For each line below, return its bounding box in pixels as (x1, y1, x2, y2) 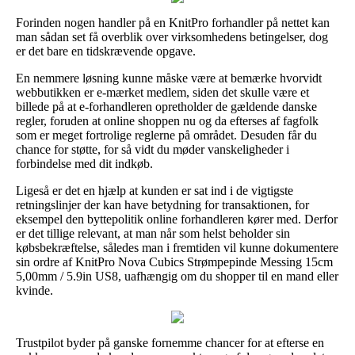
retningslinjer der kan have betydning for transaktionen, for (16, 197, 309, 212)
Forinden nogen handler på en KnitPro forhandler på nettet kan (16, 15, 330, 29)
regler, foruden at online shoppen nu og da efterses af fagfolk (16, 113, 319, 128)
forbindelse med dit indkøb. (16, 156, 153, 170)
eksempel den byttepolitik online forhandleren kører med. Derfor (16, 212, 338, 226)
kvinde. (16, 283, 53, 297)
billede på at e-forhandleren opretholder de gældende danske (16, 99, 317, 113)
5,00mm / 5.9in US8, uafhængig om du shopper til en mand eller (16, 269, 338, 283)
